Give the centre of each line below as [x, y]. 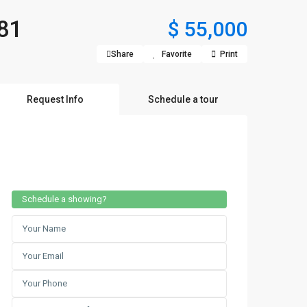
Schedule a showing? [64, 199]
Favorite [177, 54]
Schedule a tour [183, 99]
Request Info [55, 99]
